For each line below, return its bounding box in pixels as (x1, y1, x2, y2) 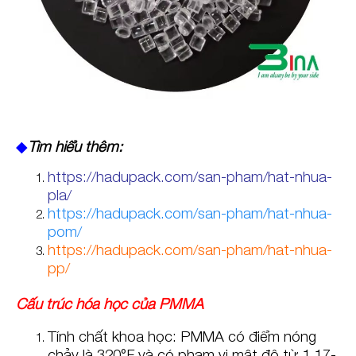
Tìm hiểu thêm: (28, 137, 122, 155)
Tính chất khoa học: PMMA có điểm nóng (48, 327, 316, 345)
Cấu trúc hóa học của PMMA (16, 294, 203, 312)
